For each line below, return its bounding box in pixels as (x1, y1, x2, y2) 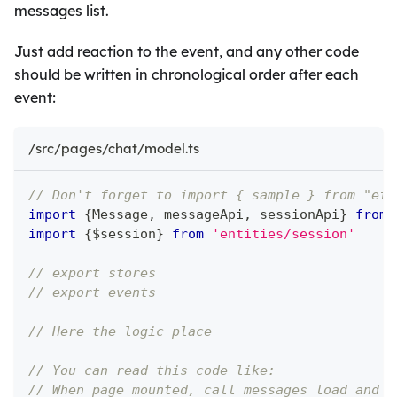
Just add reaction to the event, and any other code (14, 42, 359, 60)
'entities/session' (212, 225, 355, 242)
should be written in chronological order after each (14, 65, 359, 83)
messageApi (156, 206, 244, 222)
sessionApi (252, 206, 339, 222)
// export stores (28, 264, 156, 281)
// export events (28, 284, 156, 300)
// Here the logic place (28, 323, 212, 339)
